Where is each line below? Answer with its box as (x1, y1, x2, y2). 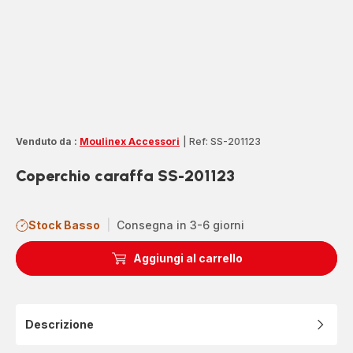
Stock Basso (28, 217, 100, 232)
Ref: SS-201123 (189, 135, 261, 147)
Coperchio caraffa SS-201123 (16, 165, 235, 185)
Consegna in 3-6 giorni (117, 217, 244, 232)
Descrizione (25, 317, 94, 331)
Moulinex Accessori (80, 135, 180, 147)
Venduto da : (16, 135, 77, 147)
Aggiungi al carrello (132, 251, 243, 265)
